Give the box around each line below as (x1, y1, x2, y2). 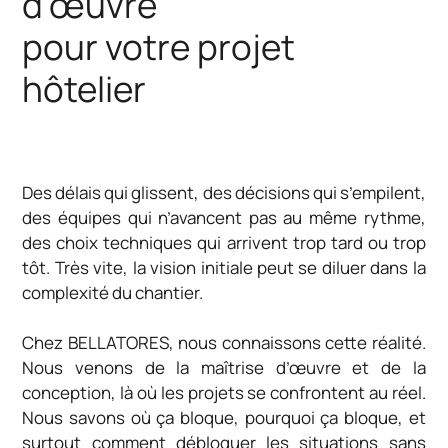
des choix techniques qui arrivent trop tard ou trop (22, 231, 426, 254)
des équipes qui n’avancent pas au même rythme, (22, 206, 426, 229)
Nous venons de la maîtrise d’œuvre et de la (22, 356, 426, 379)
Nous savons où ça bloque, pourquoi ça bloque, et (22, 406, 426, 429)
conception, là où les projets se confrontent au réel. (22, 381, 426, 404)
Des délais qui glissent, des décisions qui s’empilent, (22, 181, 426, 204)
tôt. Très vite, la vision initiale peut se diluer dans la (22, 256, 426, 279)
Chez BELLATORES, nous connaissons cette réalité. (22, 331, 426, 354)
